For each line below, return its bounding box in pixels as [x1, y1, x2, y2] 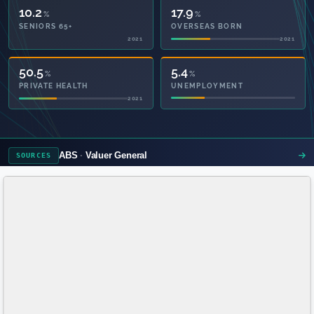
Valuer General [85, 149, 148, 161]
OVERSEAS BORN [171, 22, 243, 30]
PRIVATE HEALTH [19, 81, 88, 90]
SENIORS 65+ [19, 22, 73, 30]
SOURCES [15, 151, 52, 160]
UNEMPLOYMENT [171, 81, 244, 90]
